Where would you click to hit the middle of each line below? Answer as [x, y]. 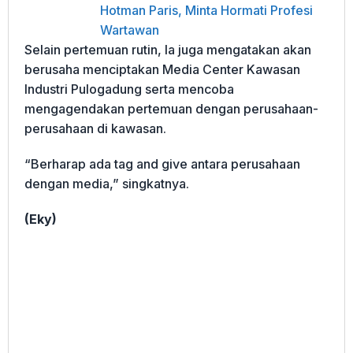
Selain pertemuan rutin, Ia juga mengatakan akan [168, 49]
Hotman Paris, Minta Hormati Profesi [206, 10]
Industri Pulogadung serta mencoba [129, 89]
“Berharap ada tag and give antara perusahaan [162, 163]
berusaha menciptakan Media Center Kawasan [162, 69]
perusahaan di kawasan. [95, 128]
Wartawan [130, 30]
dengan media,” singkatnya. [107, 183]
